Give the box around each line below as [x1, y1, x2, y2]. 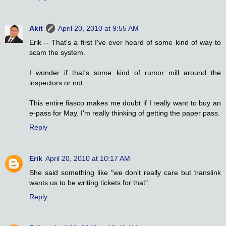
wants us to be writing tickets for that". [29, 179, 150, 187]
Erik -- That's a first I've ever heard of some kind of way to [29, 38, 221, 47]
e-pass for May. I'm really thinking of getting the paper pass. [29, 109, 220, 118]
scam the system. [29, 48, 85, 57]
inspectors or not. [29, 79, 85, 87]
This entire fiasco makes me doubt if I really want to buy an [29, 99, 221, 107]
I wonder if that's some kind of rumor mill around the [29, 69, 221, 77]
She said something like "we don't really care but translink [29, 168, 221, 177]
